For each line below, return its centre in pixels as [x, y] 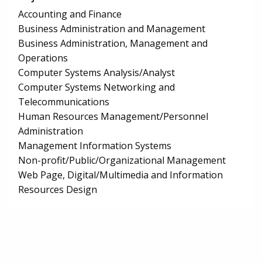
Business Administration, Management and [113, 44]
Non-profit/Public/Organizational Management [122, 161]
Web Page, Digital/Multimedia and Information [120, 175]
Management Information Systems [95, 146]
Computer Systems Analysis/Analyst [96, 73]
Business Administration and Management [112, 29]
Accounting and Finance [70, 14]
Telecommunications [64, 102]
